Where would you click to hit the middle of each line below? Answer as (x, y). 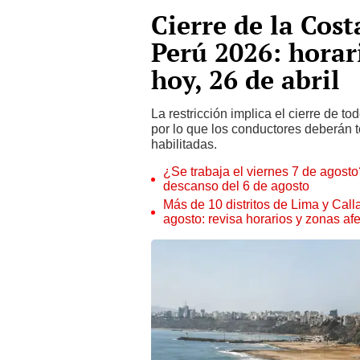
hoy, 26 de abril (245, 80)
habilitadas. (184, 144)
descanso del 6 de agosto (236, 186)
